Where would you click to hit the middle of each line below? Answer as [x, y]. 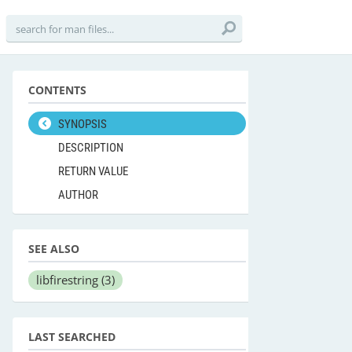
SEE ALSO [54, 249]
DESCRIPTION [91, 148]
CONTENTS [57, 90]
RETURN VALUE [93, 171]
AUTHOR [78, 195]
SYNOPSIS [82, 124]
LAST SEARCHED [72, 337]
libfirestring [69, 280]
